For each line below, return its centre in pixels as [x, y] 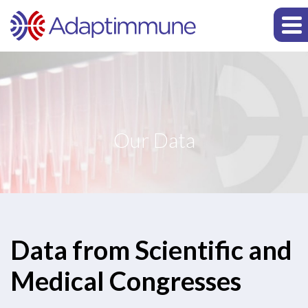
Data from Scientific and [151, 250]
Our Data [154, 140]
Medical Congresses [126, 280]
